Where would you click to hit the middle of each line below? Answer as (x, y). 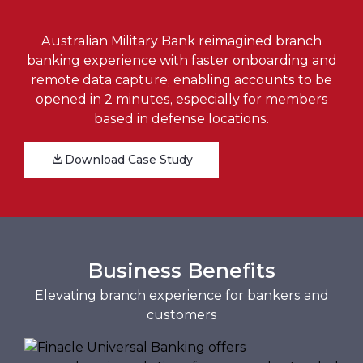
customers (181, 314)
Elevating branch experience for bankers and (181, 295)
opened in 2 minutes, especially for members (181, 99)
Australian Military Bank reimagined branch (181, 41)
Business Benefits (181, 270)
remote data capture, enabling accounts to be (181, 79)
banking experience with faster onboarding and (181, 60)
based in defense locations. (181, 118)
